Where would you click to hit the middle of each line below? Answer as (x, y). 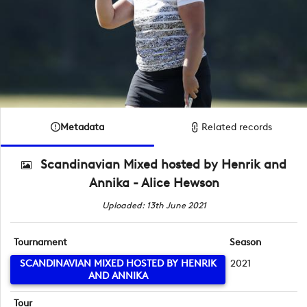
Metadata (82, 127)
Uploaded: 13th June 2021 (154, 206)
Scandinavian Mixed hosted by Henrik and (163, 165)
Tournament (41, 242)
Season (245, 242)
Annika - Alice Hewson (154, 183)
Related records (237, 127)
